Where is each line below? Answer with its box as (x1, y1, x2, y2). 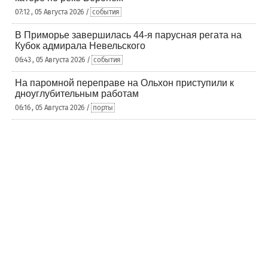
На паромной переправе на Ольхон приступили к (15, 78, 234, 88)
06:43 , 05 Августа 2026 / (15, 56, 92, 64)
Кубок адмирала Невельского (15, 41, 145, 51)
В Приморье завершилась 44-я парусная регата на (15, 30, 242, 40)
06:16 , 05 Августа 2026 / (15, 103, 92, 112)
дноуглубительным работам (15, 89, 139, 99)
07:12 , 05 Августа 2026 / (15, 8, 91, 16)
